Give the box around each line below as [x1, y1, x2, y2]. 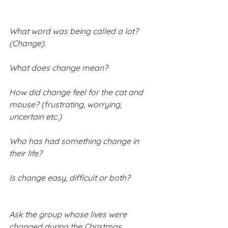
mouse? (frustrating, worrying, [9, 99, 124, 109]
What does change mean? [9, 62, 108, 73]
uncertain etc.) [9, 111, 62, 122]
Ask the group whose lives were [9, 209, 129, 219]
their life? [9, 148, 42, 158]
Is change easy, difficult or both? [9, 172, 130, 183]
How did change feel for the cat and [9, 87, 145, 97]
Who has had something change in [9, 135, 141, 146]
